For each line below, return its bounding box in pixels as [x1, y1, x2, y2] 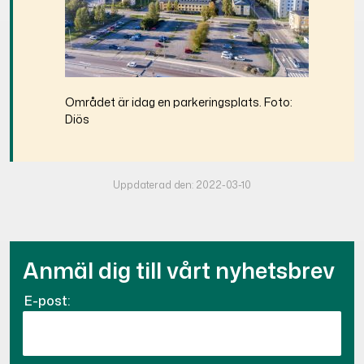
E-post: [24, 291, 70, 310]
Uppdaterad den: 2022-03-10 [113, 178, 251, 193]
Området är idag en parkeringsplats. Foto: [65, 94, 292, 110]
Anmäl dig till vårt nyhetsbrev [23, 255, 335, 287]
